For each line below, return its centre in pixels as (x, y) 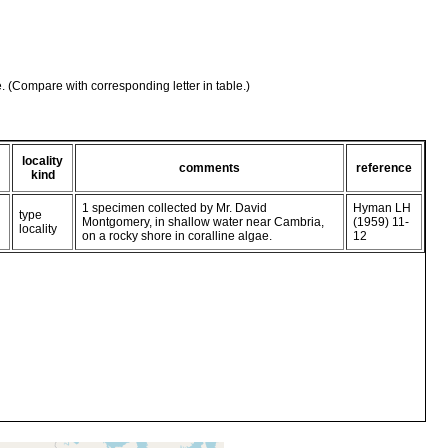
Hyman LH (382, 207)
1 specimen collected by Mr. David (174, 207)
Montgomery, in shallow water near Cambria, (203, 221)
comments (209, 167)
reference (384, 167)
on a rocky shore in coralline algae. (177, 235)
